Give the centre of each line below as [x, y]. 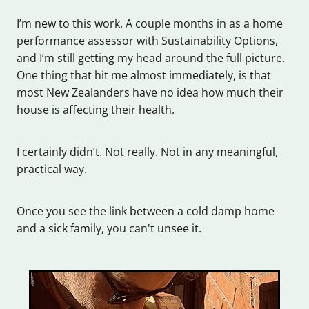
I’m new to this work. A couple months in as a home [150, 24]
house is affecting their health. [96, 110]
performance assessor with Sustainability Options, [147, 41]
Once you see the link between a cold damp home [146, 211]
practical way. [52, 169]
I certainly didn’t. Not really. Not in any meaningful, [147, 152]
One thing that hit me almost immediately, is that [144, 76]
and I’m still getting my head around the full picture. [151, 58]
